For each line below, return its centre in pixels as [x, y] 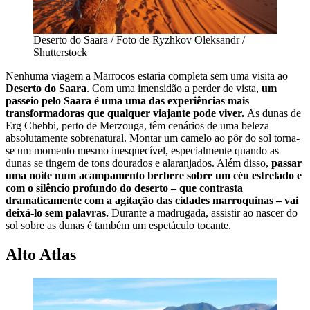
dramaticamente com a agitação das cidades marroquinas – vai [152, 201]
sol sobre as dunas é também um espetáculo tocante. [118, 226]
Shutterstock [60, 53]
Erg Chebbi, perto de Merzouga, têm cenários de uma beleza [137, 126]
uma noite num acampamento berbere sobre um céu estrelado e [154, 176]
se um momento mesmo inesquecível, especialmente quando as [142, 151]
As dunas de [274, 113]
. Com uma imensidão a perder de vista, [174, 89]
